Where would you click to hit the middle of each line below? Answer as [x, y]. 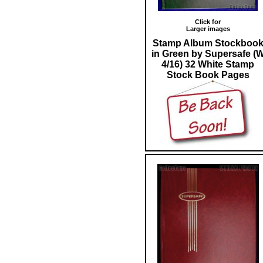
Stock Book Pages [208, 75]
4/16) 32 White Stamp [208, 64]
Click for [208, 21]
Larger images [208, 28]
